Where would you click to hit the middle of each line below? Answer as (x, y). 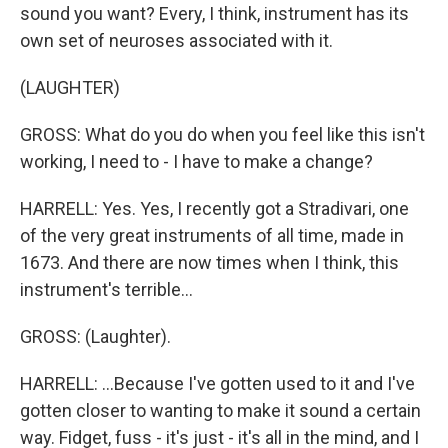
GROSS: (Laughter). (95, 336)
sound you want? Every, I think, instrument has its (214, 13)
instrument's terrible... (106, 289)
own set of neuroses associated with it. (176, 40)
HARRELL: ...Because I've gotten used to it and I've (217, 383)
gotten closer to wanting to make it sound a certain (220, 410)
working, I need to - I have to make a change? (196, 161)
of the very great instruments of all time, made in (212, 235)
